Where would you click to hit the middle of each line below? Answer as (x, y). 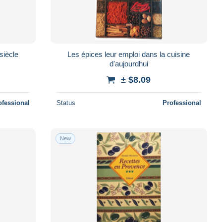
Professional (182, 103)
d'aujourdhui (129, 63)
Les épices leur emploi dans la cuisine (129, 54)
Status (66, 103)
